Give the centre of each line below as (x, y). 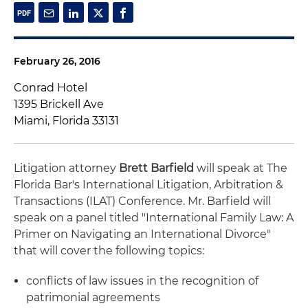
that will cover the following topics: (109, 251)
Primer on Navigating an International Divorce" (142, 234)
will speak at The (242, 168)
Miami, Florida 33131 (66, 121)
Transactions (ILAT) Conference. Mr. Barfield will (142, 201)
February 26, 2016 (57, 61)
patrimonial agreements (95, 297)
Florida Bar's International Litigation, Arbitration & (148, 185)
